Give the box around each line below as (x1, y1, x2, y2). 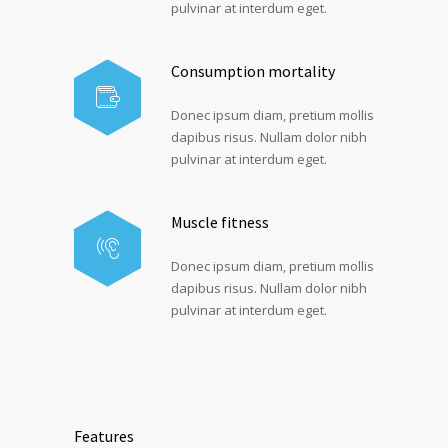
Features (74, 425, 134, 446)
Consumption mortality (171, 60, 335, 81)
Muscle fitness (171, 211, 269, 232)
